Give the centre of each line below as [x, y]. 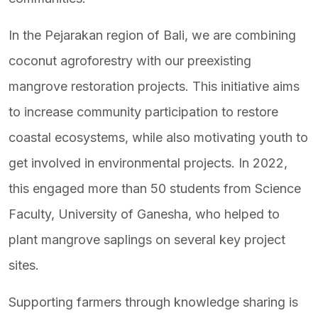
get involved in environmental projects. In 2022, [148, 163]
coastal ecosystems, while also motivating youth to [158, 137]
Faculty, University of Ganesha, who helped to [144, 214]
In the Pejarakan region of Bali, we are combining [152, 35]
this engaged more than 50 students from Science [155, 188]
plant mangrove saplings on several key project [147, 240]
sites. [26, 265]
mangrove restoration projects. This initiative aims [154, 86]
